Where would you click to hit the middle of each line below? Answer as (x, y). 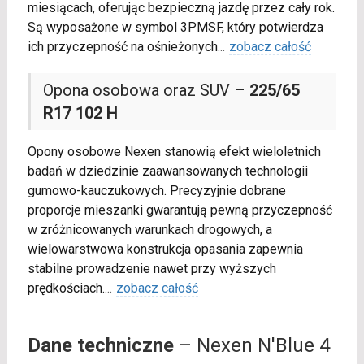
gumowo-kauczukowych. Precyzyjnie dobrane (156, 191)
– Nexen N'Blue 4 (251, 346)
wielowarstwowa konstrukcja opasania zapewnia (165, 249)
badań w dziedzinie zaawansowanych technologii (167, 171)
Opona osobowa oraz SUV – (146, 91)
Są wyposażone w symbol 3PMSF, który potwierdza (175, 28)
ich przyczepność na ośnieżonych (122, 47)
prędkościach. (66, 288)
